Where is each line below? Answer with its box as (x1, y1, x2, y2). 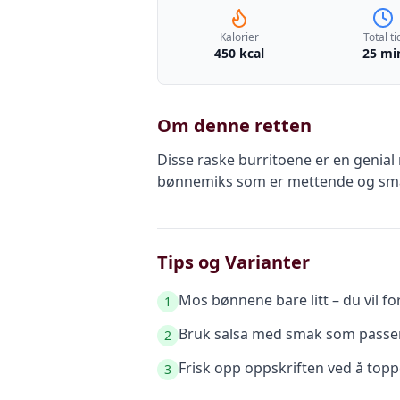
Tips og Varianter (157, 250, 310, 274)
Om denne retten (157, 113, 312, 137)
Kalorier (219, 29, 259, 45)
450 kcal (213, 45, 264, 62)
